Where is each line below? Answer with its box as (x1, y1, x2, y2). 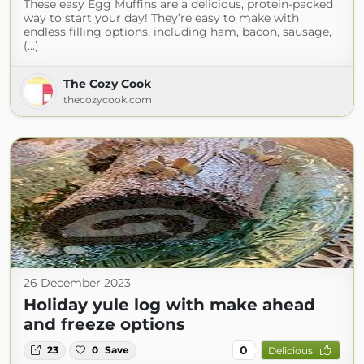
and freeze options (24, 314, 185, 335)
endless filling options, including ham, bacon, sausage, (24, 24, 331, 40)
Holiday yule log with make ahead (24, 295, 315, 315)
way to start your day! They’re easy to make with (24, 11, 299, 26)
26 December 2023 (24, 275, 131, 291)
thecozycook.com (63, 93, 152, 106)
